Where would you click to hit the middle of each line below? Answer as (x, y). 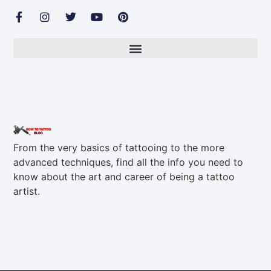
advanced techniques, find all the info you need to (129, 162)
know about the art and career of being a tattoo (124, 176)
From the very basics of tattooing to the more (119, 147)
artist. (27, 191)
